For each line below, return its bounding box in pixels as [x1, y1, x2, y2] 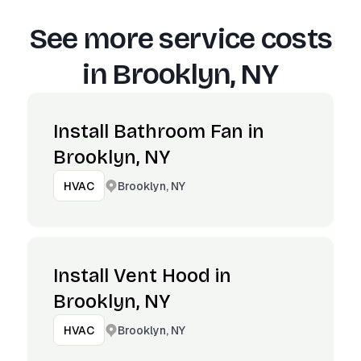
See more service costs [28, 22, 333, 56]
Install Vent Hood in [53, 264, 231, 287]
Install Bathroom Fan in [53, 120, 264, 143]
